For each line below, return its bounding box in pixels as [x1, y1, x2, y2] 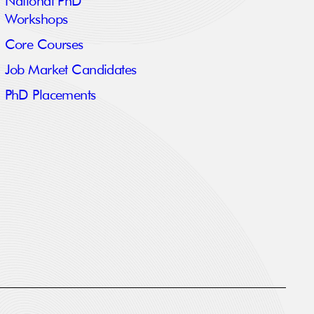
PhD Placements [4, 88, 96, 103]
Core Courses [4, 38, 83, 53]
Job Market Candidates [4, 63, 137, 78]
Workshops [4, 13, 68, 27]
